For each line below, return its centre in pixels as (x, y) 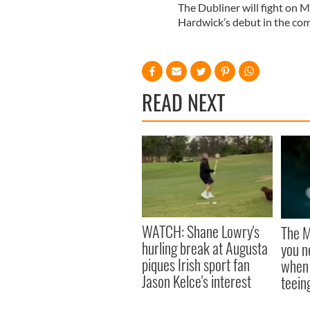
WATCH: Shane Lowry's (201, 231)
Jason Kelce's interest (197, 281)
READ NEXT (183, 102)
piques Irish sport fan (196, 264)
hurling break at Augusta (205, 247)
